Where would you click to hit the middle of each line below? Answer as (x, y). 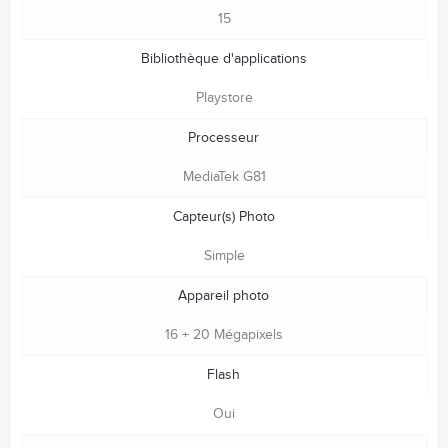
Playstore (224, 97)
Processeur (223, 137)
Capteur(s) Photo (223, 216)
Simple (224, 255)
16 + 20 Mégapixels (224, 334)
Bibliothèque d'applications (223, 58)
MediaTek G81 (224, 176)
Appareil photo (223, 295)
